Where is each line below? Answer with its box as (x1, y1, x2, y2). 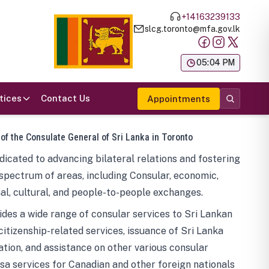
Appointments (147, 93, 210, 104)
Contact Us (41, 93, 90, 103)
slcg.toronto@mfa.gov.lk (145, 23, 240, 34)
